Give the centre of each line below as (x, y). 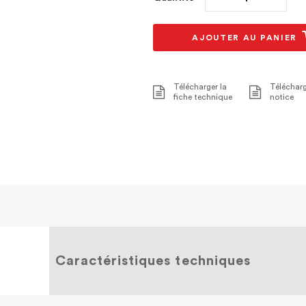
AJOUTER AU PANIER (246, 38)
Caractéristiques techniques (153, 261)
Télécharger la (200, 87)
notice (282, 97)
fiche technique (203, 97)
